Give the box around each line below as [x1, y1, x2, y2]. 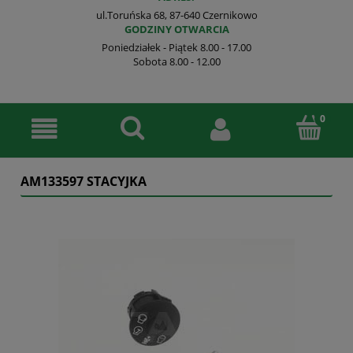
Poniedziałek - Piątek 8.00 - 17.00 [102, 39, 251, 54]
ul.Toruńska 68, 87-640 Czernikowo [95, 7, 258, 22]
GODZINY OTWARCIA [124, 21, 229, 36]
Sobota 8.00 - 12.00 [132, 54, 221, 69]
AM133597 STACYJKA [20, 173, 147, 191]
